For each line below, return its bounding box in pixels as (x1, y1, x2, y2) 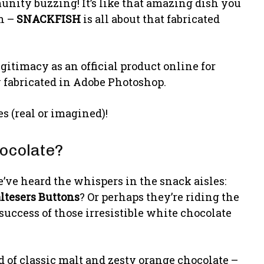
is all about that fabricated (81, 11, 220, 26)
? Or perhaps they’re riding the (80, 189, 239, 204)
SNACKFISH (16, 11, 81, 26)
